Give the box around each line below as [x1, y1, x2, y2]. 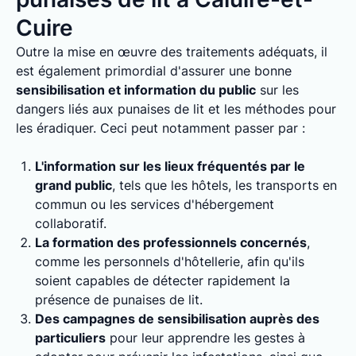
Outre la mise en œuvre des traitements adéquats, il [16, 44, 327, 60]
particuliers [35, 330, 106, 346]
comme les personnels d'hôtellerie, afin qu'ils [35, 253, 304, 269]
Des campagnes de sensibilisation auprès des [35, 311, 319, 327]
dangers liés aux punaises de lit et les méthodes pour [16, 101, 336, 117]
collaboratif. [35, 215, 106, 231]
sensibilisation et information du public [16, 82, 256, 98]
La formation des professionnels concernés [35, 234, 307, 250]
